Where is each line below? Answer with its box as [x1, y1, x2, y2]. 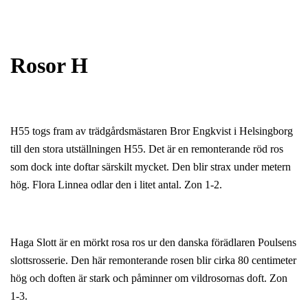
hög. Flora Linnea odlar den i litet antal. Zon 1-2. [10, 178, 222, 190]
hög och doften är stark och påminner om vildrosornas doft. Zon [10, 272, 287, 284]
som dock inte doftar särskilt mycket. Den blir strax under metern [10, 160, 291, 173]
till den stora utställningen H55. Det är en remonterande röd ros [10, 142, 283, 155]
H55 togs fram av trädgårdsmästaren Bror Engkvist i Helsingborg [10, 124, 293, 137]
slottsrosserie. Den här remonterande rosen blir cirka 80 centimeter [10, 254, 296, 266]
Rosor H [10, 53, 88, 78]
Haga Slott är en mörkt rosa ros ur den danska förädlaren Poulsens [10, 236, 296, 248]
